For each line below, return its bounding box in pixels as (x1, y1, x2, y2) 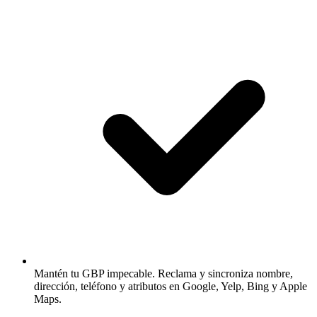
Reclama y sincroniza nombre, (155, 267, 293, 279)
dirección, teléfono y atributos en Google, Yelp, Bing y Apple (34, 279, 307, 292)
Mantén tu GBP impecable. (34, 267, 155, 279)
